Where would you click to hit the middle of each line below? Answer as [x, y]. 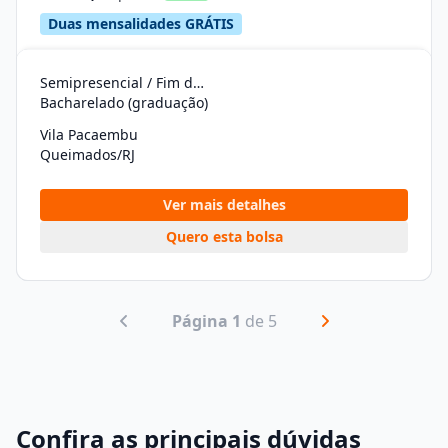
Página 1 [206, 320]
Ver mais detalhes [224, 204]
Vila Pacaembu [89, 134]
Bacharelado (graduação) [124, 102]
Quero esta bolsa [224, 236]
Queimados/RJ [87, 154]
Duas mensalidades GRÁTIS [141, 23]
